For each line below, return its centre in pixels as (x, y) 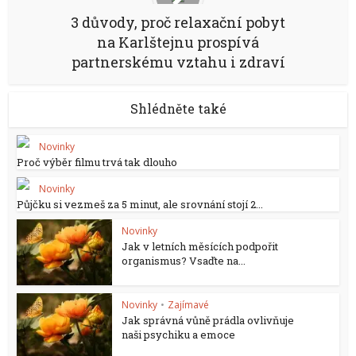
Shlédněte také (178, 108)
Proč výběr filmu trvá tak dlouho (97, 162)
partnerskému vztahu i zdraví (178, 62)
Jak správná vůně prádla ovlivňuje (208, 320)
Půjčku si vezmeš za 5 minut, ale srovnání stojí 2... (140, 204)
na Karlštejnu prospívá (178, 42)
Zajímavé (189, 304)
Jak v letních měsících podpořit (200, 246)
